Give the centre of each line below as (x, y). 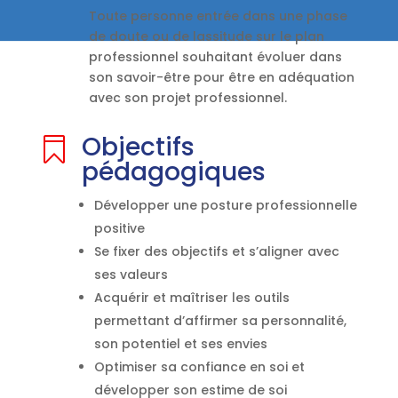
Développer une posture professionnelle (225, 206)
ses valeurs (131, 275)
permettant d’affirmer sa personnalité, (220, 321)
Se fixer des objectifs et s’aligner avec (216, 252)
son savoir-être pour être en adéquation (221, 78)
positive (119, 229)
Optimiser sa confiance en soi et (199, 367)
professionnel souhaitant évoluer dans (215, 57)
